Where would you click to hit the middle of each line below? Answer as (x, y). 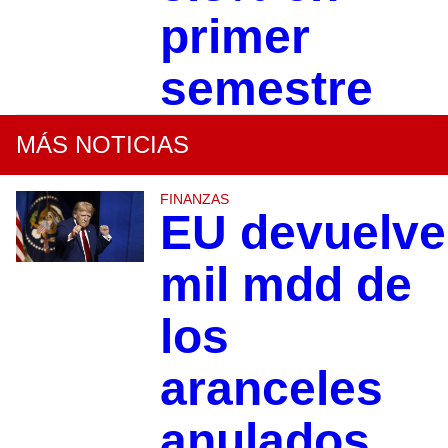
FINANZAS (194, 198)
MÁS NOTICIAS (102, 144)
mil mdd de (285, 284)
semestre (266, 88)
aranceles (271, 388)
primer (234, 36)
